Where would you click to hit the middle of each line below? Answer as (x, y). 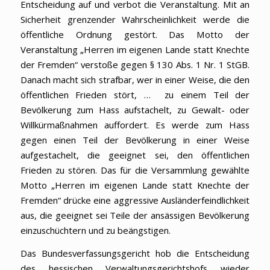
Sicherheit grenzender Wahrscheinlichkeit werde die (135, 19)
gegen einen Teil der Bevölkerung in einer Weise (135, 140)
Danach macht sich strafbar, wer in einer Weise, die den (135, 79)
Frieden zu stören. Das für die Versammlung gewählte (135, 170)
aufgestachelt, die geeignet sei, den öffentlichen (135, 155)
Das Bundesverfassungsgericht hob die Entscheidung (135, 253)
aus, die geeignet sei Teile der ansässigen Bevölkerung (135, 215)
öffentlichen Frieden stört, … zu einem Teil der (135, 94)
